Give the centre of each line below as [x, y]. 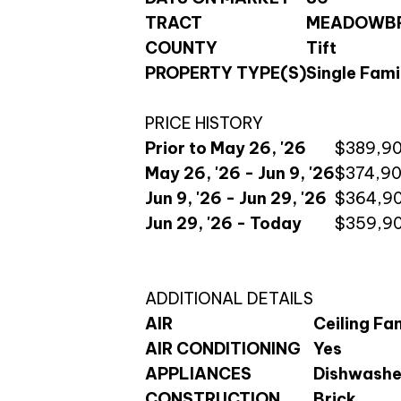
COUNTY [181, 48]
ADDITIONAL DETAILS [229, 299]
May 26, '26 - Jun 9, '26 [240, 174]
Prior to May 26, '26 [226, 149]
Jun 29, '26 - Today [223, 224]
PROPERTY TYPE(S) [226, 73]
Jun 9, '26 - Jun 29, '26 [236, 199]
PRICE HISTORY [204, 124]
